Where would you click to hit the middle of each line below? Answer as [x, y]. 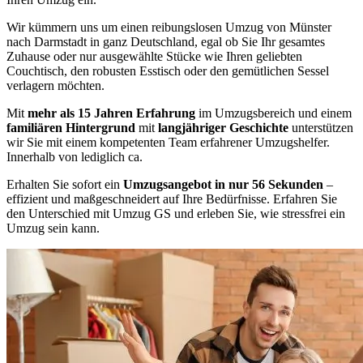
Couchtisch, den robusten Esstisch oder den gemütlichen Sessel [168, 71]
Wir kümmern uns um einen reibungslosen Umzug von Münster [169, 27]
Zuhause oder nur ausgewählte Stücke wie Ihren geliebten [154, 56]
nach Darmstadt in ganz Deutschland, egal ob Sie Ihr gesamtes [166, 42]
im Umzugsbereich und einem [273, 113]
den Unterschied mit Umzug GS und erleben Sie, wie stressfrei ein [176, 214]
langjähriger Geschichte [223, 128]
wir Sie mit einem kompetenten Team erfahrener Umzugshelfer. [168, 142]
